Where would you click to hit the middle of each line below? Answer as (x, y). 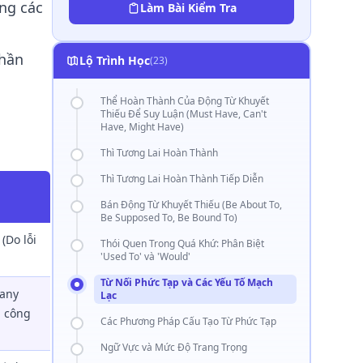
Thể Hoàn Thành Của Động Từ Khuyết (185, 101)
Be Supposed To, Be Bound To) (169, 218)
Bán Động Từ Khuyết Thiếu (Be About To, (191, 205)
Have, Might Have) (142, 127)
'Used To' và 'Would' (145, 256)
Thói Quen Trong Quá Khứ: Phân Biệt (182, 243)
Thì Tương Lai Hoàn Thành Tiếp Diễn (182, 179)
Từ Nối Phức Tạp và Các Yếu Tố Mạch (187, 282)
